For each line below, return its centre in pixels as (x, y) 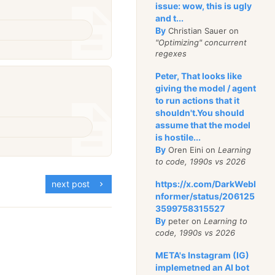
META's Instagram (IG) (203, 255)
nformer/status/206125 (205, 196)
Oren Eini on (192, 150)
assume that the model (203, 125)
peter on (185, 221)
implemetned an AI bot (203, 267)
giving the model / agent (206, 88)
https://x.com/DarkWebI (206, 184)
